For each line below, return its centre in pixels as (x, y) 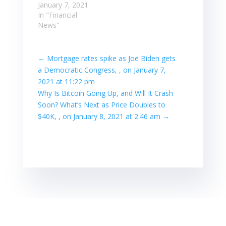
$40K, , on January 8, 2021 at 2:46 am (99, 116)
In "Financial (57, 15)
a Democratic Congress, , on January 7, (102, 70)
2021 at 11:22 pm (66, 81)
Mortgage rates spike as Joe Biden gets (111, 58)
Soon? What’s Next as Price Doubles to (101, 104)
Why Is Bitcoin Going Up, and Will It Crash (105, 93)
